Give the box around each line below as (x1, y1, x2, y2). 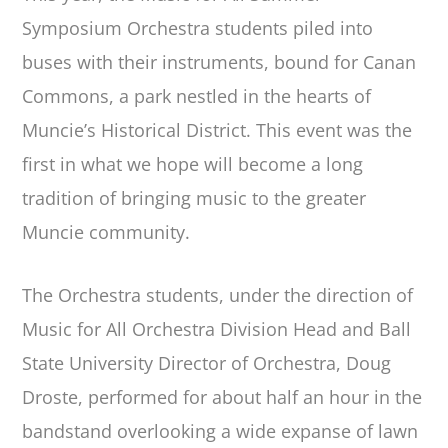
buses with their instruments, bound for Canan (22, 50, 417, 75)
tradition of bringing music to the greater (22, 186, 367, 211)
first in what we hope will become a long (22, 152, 364, 177)
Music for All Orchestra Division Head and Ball (22, 316, 412, 341)
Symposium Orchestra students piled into (22, 16, 374, 41)
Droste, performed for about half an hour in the (22, 384, 423, 409)
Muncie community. (22, 220, 191, 245)
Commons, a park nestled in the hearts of (22, 84, 372, 109)
